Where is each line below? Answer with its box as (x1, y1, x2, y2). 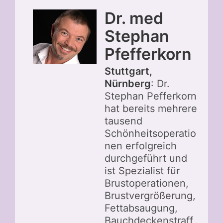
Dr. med (105, 8, 163, 28)
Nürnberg (105, 77, 151, 90)
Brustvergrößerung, (105, 189, 196, 202)
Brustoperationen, (105, 177, 189, 189)
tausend (105, 114, 142, 127)
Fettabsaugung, (105, 202, 178, 214)
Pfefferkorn (105, 44, 192, 64)
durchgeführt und (105, 152, 187, 164)
